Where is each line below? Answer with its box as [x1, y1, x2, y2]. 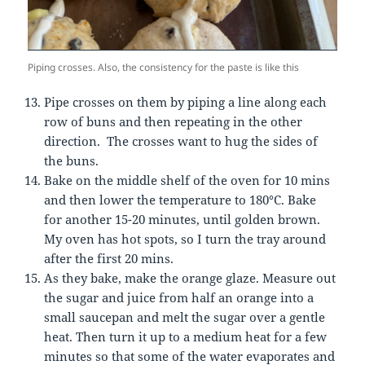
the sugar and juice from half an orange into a [44, 289, 314, 306]
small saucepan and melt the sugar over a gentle [44, 309, 326, 326]
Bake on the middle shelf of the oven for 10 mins [44, 172, 331, 189]
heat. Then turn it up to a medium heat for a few [44, 328, 328, 345]
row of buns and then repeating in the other [44, 113, 303, 130]
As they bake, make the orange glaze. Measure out [44, 270, 336, 287]
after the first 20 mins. [44, 250, 174, 267]
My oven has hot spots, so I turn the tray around [44, 231, 327, 248]
